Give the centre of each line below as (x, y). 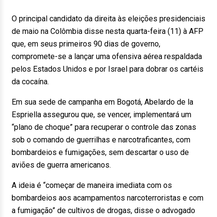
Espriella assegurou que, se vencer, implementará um (101, 115)
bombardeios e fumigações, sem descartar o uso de (100, 152)
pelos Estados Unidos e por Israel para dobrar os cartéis (108, 69)
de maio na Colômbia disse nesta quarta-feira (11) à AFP (108, 31)
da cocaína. (30, 82)
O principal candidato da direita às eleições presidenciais (108, 19)
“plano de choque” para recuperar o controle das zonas (104, 127)
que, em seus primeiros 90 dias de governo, (86, 44)
